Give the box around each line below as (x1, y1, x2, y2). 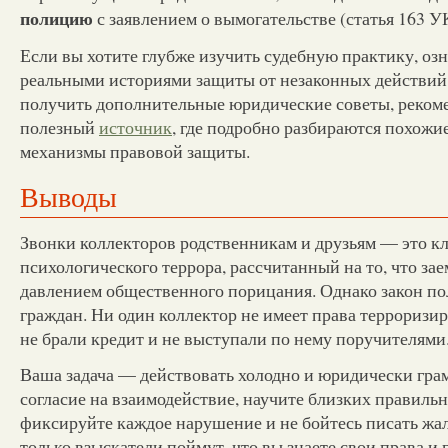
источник (99, 114, 172, 139)
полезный (20, 114, 99, 139)
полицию (20, 4, 93, 31)
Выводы (20, 177, 117, 215)
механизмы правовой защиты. (20, 138, 250, 163)
